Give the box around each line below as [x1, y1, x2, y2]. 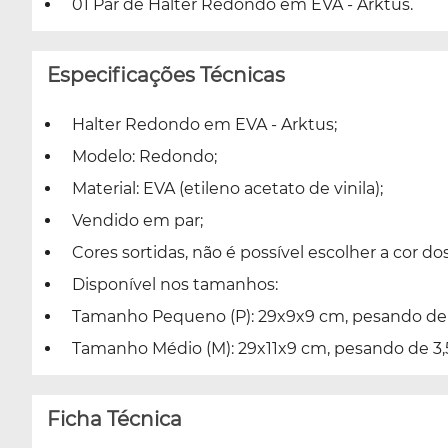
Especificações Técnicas [47, 62, 285, 87]
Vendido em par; [72, 210, 203, 230]
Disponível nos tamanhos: [72, 274, 278, 294]
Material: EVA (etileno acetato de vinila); [72, 178, 383, 198]
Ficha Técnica [47, 406, 182, 431]
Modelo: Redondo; [72, 146, 217, 166]
